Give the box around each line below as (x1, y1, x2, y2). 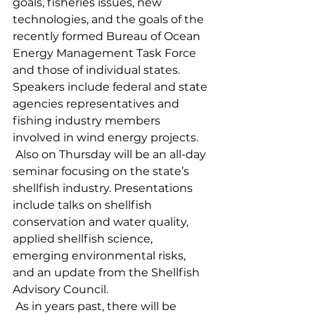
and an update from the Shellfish (13, 265, 202, 279)
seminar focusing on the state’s (13, 164, 192, 178)
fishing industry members (13, 113, 163, 127)
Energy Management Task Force (13, 46, 199, 60)
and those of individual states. (13, 63, 183, 77)
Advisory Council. (13, 282, 108, 296)
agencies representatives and (13, 96, 182, 110)
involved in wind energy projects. (13, 130, 198, 144)
